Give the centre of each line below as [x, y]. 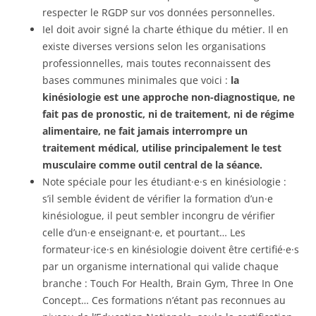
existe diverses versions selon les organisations [154, 47]
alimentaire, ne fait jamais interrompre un [145, 131]
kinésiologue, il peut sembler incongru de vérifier [159, 216]
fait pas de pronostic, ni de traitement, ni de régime [168, 114]
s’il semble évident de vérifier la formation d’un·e [158, 199]
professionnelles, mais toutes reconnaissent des [157, 63]
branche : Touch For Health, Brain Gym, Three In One [168, 284]
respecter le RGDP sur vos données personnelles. [159, 13]
